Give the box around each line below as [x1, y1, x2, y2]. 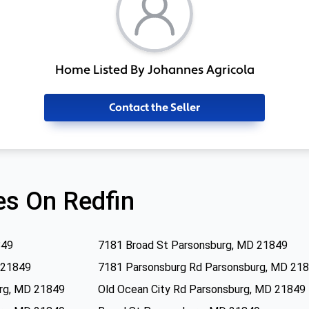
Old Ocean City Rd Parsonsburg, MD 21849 [98, 283, 306, 296]
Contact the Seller [109, 101, 200, 114]
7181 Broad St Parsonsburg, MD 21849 [98, 239, 288, 252]
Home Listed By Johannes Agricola [54, 62, 255, 78]
